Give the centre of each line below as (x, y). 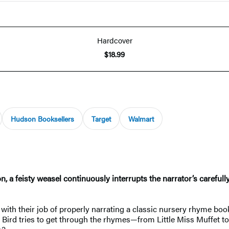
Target (101, 118)
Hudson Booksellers (42, 118)
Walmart (141, 118)
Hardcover (114, 40)
